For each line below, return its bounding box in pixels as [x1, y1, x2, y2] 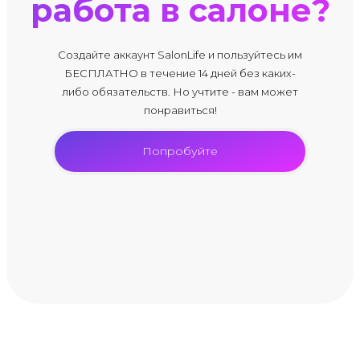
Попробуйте [142, 144, 218, 159]
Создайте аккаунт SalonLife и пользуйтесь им [58, 48, 302, 62]
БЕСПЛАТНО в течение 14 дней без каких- [64, 67, 296, 80]
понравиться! [143, 104, 217, 117]
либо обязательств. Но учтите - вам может [62, 85, 298, 99]
